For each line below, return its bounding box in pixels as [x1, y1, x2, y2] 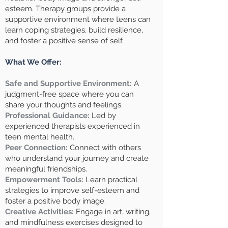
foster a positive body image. [5, 196, 106, 206]
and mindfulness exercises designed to [5, 218, 142, 227]
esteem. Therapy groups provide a [5, 4, 126, 13]
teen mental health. [5, 132, 74, 141]
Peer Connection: [5, 143, 68, 152]
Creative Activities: [5, 207, 74, 216]
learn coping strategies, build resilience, [5, 25, 143, 35]
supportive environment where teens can [5, 15, 151, 24]
